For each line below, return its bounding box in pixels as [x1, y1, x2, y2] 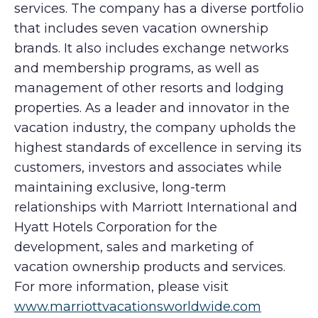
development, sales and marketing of [14, 239, 253, 255]
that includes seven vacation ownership [14, 21, 268, 36]
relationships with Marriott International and [14, 199, 297, 215]
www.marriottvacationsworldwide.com [14, 299, 261, 314]
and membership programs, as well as [14, 60, 259, 76]
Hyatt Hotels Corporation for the [14, 219, 217, 235]
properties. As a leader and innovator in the [14, 100, 290, 116]
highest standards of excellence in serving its [14, 140, 302, 155]
